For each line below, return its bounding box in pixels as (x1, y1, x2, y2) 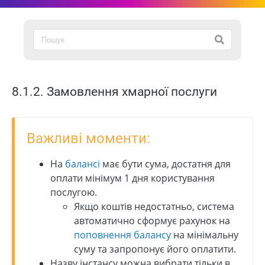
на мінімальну (171, 228, 238, 241)
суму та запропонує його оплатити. (74, 242, 236, 256)
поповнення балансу (74, 228, 171, 241)
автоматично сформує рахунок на (74, 214, 230, 227)
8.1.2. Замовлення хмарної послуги (12, 84, 217, 99)
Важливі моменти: (27, 130, 150, 147)
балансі (65, 157, 100, 170)
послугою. (50, 185, 97, 199)
